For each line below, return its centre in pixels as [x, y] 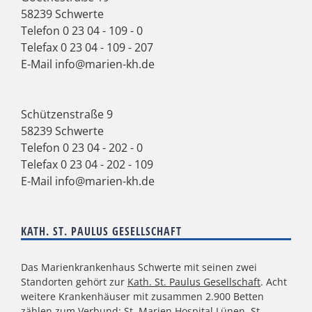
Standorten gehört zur [74, 281]
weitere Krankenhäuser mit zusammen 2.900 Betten [142, 296]
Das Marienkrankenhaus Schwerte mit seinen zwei [139, 267]
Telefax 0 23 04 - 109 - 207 [87, 47]
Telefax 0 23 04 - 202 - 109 [87, 164]
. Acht [274, 281]
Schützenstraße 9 [67, 114]
